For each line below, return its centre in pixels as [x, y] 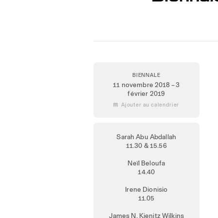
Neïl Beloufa [146, 163]
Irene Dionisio [146, 189]
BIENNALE [146, 75]
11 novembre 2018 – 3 [146, 85]
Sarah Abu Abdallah [146, 137]
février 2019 [146, 93]
